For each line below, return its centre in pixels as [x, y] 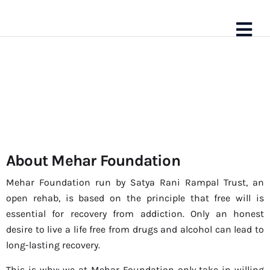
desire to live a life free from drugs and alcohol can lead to [135, 229]
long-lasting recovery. [53, 245]
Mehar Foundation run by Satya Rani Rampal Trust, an [135, 182]
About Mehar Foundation [93, 161]
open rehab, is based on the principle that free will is [135, 198]
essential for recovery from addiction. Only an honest [135, 214]
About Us [86, 176]
